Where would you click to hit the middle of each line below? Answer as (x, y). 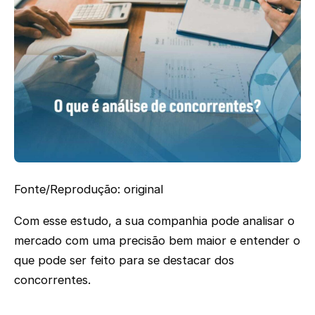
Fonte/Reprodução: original (89, 189)
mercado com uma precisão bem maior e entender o (157, 241)
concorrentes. (52, 280)
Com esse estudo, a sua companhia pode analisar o (154, 221)
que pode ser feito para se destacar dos (124, 261)
